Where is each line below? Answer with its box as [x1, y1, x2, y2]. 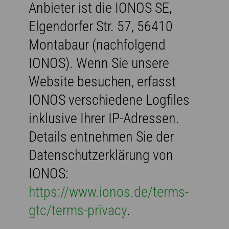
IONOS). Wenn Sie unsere [29, 54, 169, 72]
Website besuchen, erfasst [29, 73, 176, 90]
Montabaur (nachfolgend [29, 36, 166, 53]
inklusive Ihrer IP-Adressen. [29, 109, 179, 127]
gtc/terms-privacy [29, 201, 127, 219]
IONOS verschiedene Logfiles [29, 91, 190, 108]
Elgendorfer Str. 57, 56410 [29, 17, 173, 35]
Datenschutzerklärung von [29, 146, 173, 164]
